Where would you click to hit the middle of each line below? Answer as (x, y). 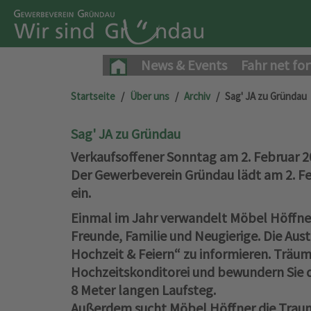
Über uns (150, 96)
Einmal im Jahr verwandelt (150, 218)
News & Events (184, 65)
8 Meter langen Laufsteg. (143, 290)
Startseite (93, 96)
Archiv (197, 96)
